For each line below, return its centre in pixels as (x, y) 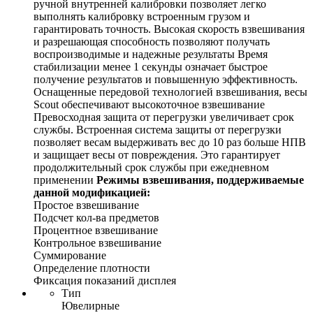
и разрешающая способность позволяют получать (152, 42)
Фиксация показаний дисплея (105, 281)
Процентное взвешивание (96, 231)
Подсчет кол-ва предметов (96, 218)
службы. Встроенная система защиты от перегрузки (158, 130)
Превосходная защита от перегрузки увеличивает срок (164, 117)
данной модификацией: (92, 193)
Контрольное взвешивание (97, 243)
